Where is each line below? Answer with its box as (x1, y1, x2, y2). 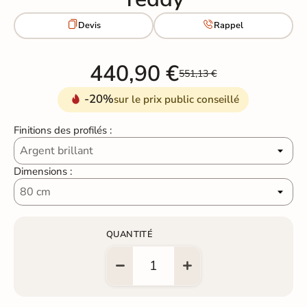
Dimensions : (14, 164, 73, 178)
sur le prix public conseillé (114, 92, 240, 106)
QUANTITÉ (106, 228, 153, 241)
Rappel (214, 19, 244, 32)
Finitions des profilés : (14, 123, 112, 137)
